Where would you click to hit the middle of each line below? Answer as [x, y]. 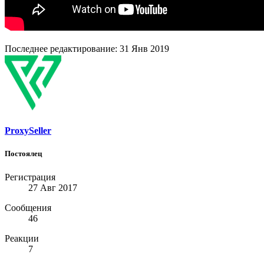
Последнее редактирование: [62, 49]
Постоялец [23, 154]
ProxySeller [28, 131]
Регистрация [30, 177]
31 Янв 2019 [144, 49]
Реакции [22, 238]
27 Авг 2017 [53, 187]
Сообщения [28, 207]
